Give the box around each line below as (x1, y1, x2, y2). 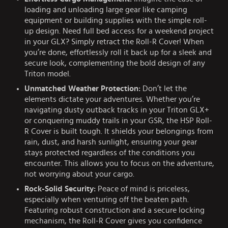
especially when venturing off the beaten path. (24, 195, 189, 204)
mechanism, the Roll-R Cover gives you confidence (24, 217, 202, 225)
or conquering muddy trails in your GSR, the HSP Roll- (24, 117, 212, 125)
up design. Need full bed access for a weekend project (24, 27, 214, 36)
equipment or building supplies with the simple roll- (24, 16, 207, 25)
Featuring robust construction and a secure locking (24, 206, 205, 215)
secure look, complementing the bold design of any (24, 59, 205, 68)
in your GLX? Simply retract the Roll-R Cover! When (24, 38, 204, 46)
